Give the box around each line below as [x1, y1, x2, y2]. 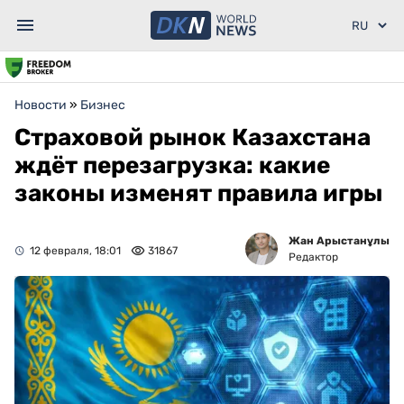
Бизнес [80, 97, 125, 113]
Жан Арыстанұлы [289, 234, 390, 247]
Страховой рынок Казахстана [14, 124, 371, 151]
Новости [14, 97, 67, 113]
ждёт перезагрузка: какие [14, 151, 330, 179]
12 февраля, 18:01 [30, 244, 121, 257]
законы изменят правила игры [14, 179, 382, 207]
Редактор [289, 251, 338, 263]
